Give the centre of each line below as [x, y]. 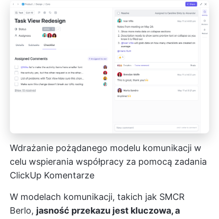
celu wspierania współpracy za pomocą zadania [108, 162]
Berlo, [23, 211]
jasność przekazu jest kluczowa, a [108, 211]
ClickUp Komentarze [52, 175]
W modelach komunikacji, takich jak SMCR [97, 197]
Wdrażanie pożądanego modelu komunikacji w [106, 148]
